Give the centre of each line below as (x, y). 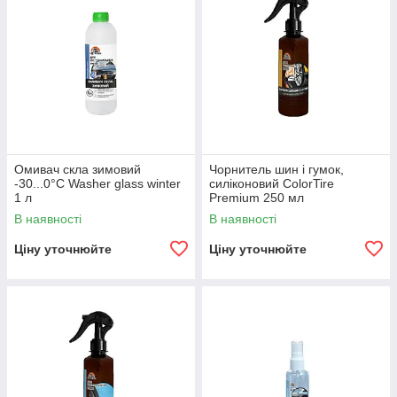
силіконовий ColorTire (272, 183)
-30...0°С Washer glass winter (97, 183)
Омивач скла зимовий (78, 169)
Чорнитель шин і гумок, (276, 169)
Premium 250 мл (257, 198)
